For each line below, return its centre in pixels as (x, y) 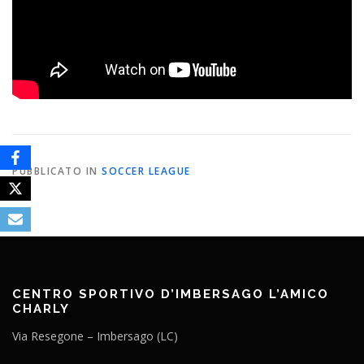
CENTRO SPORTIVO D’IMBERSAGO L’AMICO (171, 294)
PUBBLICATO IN (57, 171)
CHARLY (41, 308)
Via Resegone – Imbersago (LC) (95, 336)
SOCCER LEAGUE (146, 171)
